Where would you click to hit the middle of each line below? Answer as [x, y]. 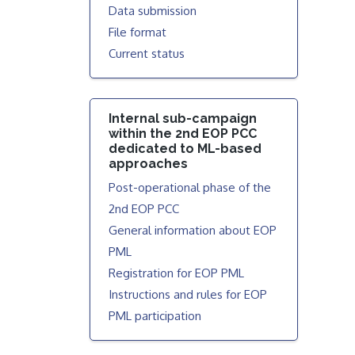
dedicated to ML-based [185, 148]
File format [138, 32]
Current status [147, 53]
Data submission [153, 10]
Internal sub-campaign [183, 118]
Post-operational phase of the [190, 187]
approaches [149, 163]
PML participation [155, 316]
